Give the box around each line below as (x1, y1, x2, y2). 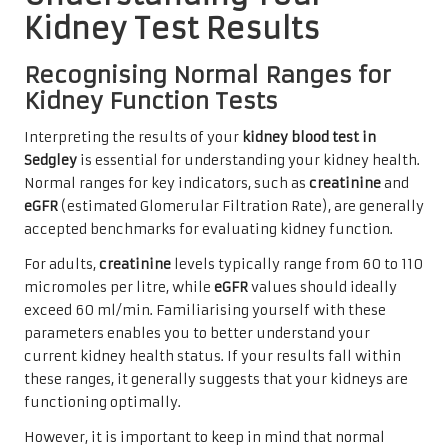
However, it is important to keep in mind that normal (24, 428, 385, 446)
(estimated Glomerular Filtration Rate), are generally (58, 197, 424, 215)
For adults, (24, 255, 99, 273)
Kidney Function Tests (24, 86, 278, 115)
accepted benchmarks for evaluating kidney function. (24, 220, 393, 238)
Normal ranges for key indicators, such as (24, 174, 309, 192)
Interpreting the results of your (24, 128, 242, 146)
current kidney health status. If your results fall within (24, 347, 401, 365)
